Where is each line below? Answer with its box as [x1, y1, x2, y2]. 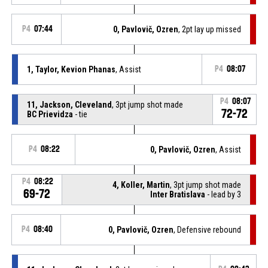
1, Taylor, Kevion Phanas [26, 64, 115, 74]
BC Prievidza [26, 109, 73, 119]
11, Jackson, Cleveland [26, 99, 112, 109]
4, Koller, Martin [112, 179, 170, 190]
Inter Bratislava [150, 189, 206, 199]
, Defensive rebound [173, 224, 242, 234]
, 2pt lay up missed [178, 24, 242, 34]
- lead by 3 [205, 189, 242, 199]
